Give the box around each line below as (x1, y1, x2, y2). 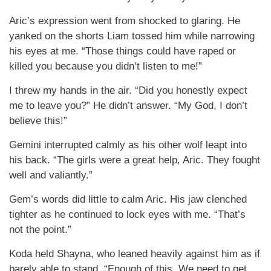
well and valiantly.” (9, 169, 93, 181)
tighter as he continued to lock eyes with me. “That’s (9, 209, 246, 220)
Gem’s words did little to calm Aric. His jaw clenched (9, 194, 247, 205)
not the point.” (9, 224, 71, 235)
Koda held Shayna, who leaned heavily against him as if (9, 248, 260, 260)
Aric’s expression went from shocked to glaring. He (9, 15, 240, 27)
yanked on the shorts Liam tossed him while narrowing (9, 30, 255, 42)
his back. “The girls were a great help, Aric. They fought (9, 154, 260, 166)
